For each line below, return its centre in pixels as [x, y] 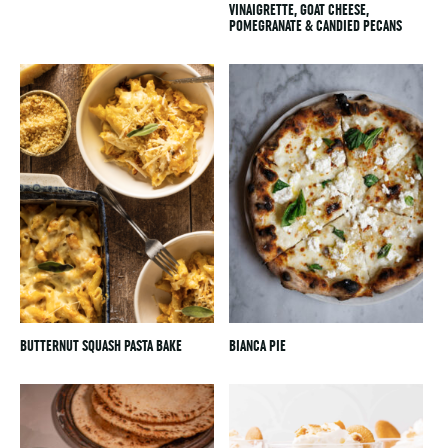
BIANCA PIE [258, 346]
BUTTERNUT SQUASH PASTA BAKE [101, 346]
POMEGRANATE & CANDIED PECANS [316, 26]
